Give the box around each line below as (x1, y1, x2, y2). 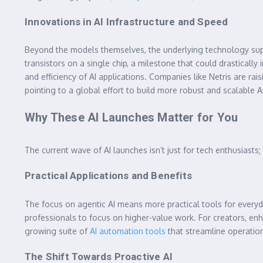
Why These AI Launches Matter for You (25, 110, 238, 125)
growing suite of (25, 225, 90, 236)
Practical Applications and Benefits (25, 170, 192, 182)
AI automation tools (90, 225, 166, 236)
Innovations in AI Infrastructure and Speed (25, 15, 228, 28)
